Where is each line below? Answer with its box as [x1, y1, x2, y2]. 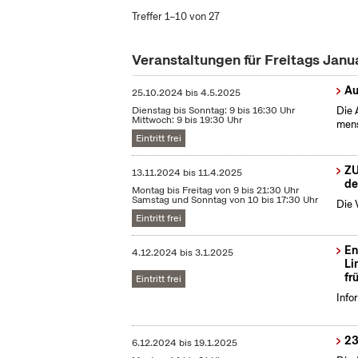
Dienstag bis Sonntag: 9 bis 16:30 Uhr [132, 104, 296, 117]
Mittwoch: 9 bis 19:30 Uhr [132, 113, 243, 127]
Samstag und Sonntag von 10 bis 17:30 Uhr [132, 193, 319, 207]
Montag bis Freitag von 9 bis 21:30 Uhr [132, 184, 300, 197]
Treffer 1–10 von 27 [132, 10, 221, 23]
